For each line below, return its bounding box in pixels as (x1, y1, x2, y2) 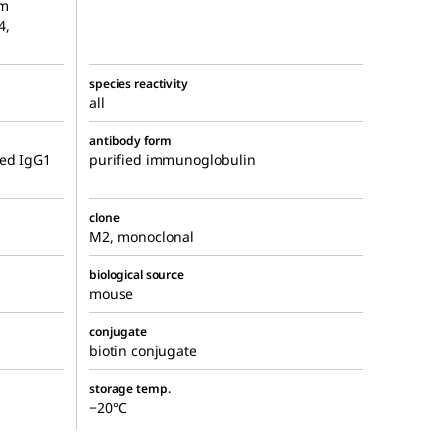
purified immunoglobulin (89, 149, 256, 169)
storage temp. (89, 379, 171, 397)
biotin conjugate (89, 340, 197, 360)
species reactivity (89, 74, 188, 92)
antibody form (89, 131, 172, 149)
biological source (89, 265, 184, 283)
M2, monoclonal (89, 226, 195, 246)
